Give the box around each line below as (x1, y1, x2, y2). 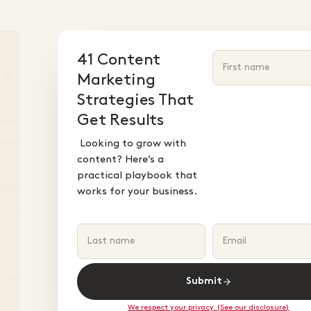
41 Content (77, 52, 161, 67)
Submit (185, 277, 222, 286)
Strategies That (77, 92, 194, 108)
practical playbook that (77, 171, 197, 180)
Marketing (77, 72, 155, 87)
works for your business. (77, 187, 197, 196)
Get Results (77, 112, 164, 128)
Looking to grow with (77, 139, 186, 149)
